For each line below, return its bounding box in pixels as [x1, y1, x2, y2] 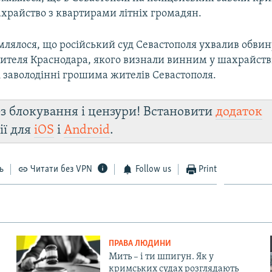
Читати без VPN [30, 164, 93, 174]
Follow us [135, 164, 171, 174]
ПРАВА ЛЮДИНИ [108, 239, 171, 248]
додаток [216, 105, 263, 118]
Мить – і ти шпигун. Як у [108, 251, 214, 262]
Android [64, 123, 110, 137]
